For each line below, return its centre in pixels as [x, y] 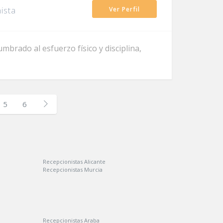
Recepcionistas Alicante [74, 162]
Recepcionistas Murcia [73, 169]
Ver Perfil [124, 9]
